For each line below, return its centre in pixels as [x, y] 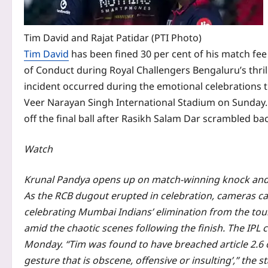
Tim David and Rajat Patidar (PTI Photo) [113, 38]
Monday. [43, 244]
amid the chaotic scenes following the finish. [124, 228]
